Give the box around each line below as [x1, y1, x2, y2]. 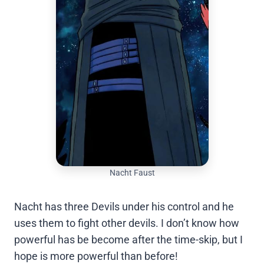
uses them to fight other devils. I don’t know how [14, 217, 239, 230]
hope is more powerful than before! [14, 250, 178, 263]
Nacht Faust [109, 168, 155, 179]
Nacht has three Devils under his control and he [14, 200, 234, 213]
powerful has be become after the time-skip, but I [14, 233, 243, 246]
